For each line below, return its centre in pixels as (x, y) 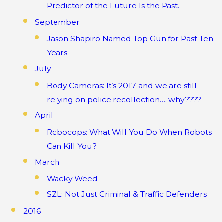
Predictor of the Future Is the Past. (113, 6)
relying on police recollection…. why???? (124, 99)
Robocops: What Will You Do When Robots (129, 132)
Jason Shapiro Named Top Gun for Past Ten (130, 39)
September (57, 22)
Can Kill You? (71, 146)
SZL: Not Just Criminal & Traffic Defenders (126, 194)
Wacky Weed (72, 178)
